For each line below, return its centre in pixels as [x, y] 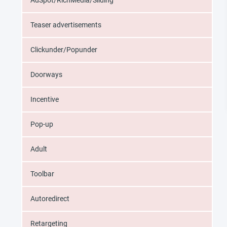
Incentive [45, 99]
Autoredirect [50, 199]
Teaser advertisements [66, 25]
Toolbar [42, 174]
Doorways [46, 74]
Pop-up [42, 124]
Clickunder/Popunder [64, 50]
